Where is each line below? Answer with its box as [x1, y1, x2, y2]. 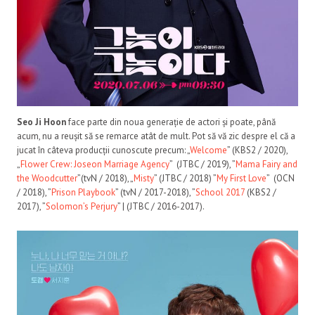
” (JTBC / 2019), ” [169, 157, 236, 170]
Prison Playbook [51, 186, 115, 198]
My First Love [217, 172, 266, 184]
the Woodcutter [17, 172, 77, 184]
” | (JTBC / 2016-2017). [117, 200, 205, 212]
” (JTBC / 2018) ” [154, 172, 217, 184]
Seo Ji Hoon [17, 115, 66, 128]
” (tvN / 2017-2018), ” [115, 186, 195, 198]
